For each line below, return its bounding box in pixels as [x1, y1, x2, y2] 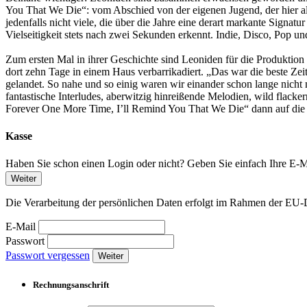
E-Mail [5, 220, 36, 232]
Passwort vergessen [5, 249, 90, 261]
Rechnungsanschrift [33, 279, 109, 290]
